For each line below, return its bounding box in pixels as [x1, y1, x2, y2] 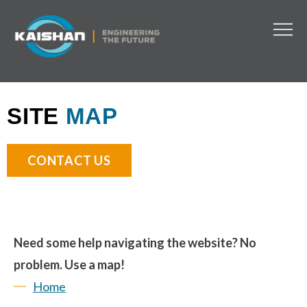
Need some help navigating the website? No [14, 235, 256, 250]
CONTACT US [27, 153, 111, 168]
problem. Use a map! [14, 257, 125, 272]
